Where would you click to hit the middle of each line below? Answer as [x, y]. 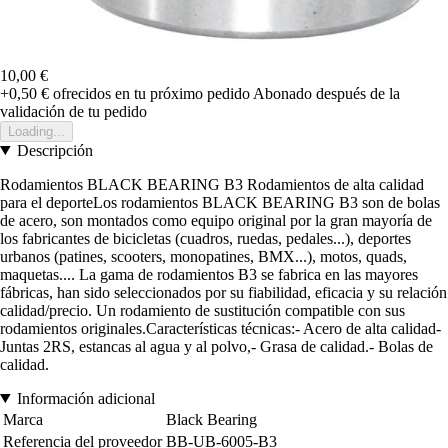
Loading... [36, 131]
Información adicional [85, 398]
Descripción [54, 150]
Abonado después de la [326, 93]
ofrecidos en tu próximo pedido [149, 93]
